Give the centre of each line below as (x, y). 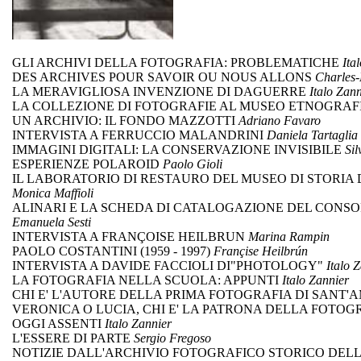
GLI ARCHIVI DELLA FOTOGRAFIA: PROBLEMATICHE (177, 63)
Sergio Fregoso (172, 338)
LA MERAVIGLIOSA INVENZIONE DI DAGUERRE (161, 92)
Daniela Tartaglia (312, 135)
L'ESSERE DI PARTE (73, 338)
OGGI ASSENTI (58, 324)
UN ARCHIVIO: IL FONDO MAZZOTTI (125, 121)
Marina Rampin (289, 237)
